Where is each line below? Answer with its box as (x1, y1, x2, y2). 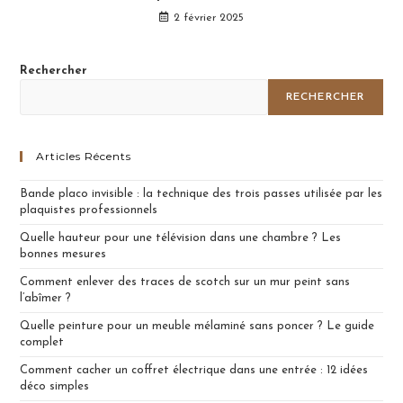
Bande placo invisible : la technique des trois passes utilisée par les (20, 187, 383, 200)
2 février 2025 (174, 12, 244, 23)
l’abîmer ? (20, 291, 72, 304)
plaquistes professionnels (20, 203, 158, 216)
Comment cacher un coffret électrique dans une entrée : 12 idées (20, 363, 369, 376)
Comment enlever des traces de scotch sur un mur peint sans (20, 275, 351, 288)
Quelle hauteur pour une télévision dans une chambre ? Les (20, 231, 342, 244)
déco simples (20, 380, 90, 392)
